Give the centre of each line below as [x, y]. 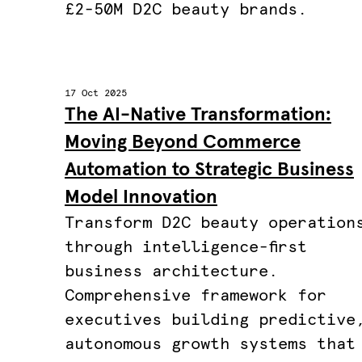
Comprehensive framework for [196, 296]
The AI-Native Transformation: [198, 115]
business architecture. [171, 271]
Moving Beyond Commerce [183, 142]
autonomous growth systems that [210, 344]
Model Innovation [141, 197]
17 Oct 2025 [96, 94]
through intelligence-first [186, 247]
